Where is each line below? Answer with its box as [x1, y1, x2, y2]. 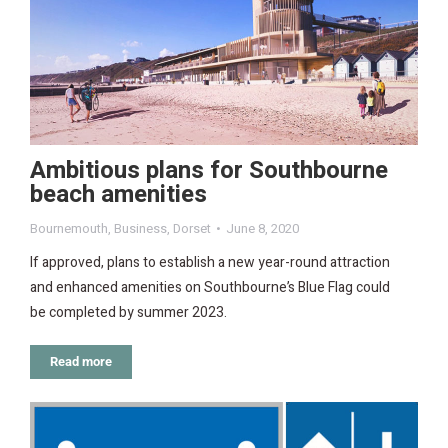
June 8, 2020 [226, 219, 299, 239]
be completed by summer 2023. [30, 302, 227, 324]
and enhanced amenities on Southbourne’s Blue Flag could [30, 277, 390, 299]
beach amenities [30, 177, 207, 213]
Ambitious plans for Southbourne [30, 153, 388, 189]
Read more [50, 354, 112, 370]
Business [114, 219, 167, 239]
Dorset [173, 219, 211, 239]
